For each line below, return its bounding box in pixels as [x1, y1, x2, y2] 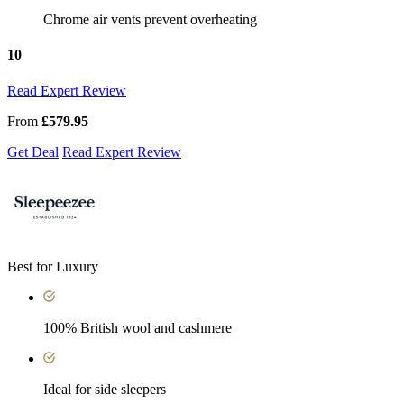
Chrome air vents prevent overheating [43, 12, 257, 28]
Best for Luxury [7, 258, 98, 274]
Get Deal [7, 143, 59, 160]
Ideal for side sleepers [43, 381, 166, 397]
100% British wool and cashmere [43, 319, 232, 335]
